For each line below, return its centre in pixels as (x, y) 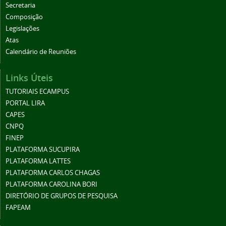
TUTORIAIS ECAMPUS (37, 92)
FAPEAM (18, 208)
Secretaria (20, 6)
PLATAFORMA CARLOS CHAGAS (53, 173)
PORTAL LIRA (25, 103)
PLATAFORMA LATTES (38, 161)
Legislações (22, 29)
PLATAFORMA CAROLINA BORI (51, 185)
